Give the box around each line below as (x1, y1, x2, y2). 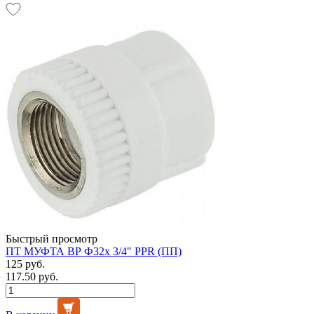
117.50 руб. (6, 270, 58, 282)
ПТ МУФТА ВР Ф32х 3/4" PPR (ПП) (6, 245, 182, 257)
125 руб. (6, 257, 45, 270)
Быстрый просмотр (6, 232, 97, 245)
